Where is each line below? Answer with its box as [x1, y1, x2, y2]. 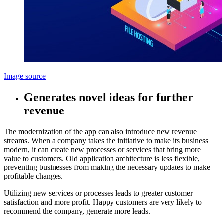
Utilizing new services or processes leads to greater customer [4, 188, 193, 197]
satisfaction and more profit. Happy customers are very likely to [4, 197, 202, 206]
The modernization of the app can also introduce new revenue [4, 127, 197, 136]
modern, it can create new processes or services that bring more [4, 145, 201, 154]
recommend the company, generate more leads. [4, 206, 150, 215]
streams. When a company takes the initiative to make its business [4, 136, 208, 145]
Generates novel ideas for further [24, 90, 193, 104]
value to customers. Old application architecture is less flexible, [4, 154, 200, 163]
